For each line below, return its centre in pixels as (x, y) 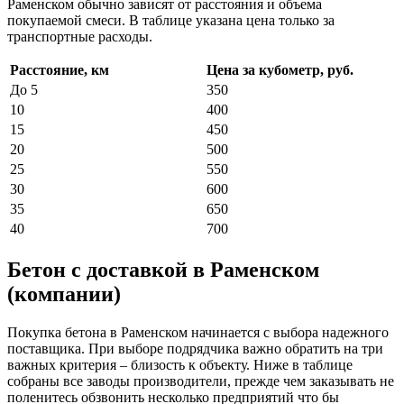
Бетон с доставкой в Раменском (163, 270)
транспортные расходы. (80, 37)
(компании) (64, 294)
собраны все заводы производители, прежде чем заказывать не (201, 381)
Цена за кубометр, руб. (280, 70)
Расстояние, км (60, 70)
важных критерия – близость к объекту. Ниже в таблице (180, 364)
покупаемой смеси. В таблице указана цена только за (171, 21)
